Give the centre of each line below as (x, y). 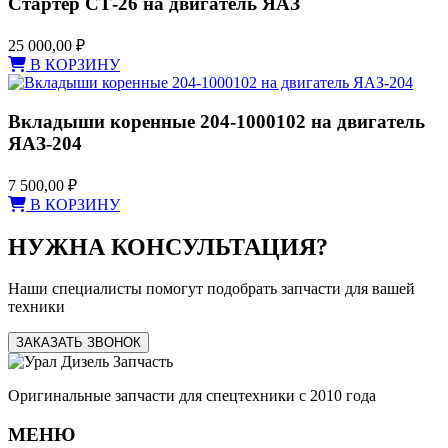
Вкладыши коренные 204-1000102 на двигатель (216, 121)
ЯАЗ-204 (45, 143)
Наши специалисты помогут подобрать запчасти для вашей (211, 289)
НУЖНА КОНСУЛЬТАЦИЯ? (168, 246)
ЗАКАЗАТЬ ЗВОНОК (78, 343)
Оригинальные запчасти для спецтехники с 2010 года (192, 396)
